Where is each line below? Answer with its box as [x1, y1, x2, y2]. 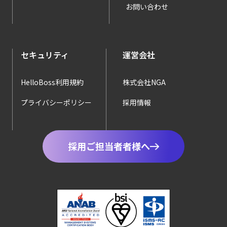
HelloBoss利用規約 [21, 77, 84, 87]
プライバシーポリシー [21, 97, 92, 107]
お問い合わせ [126, 1, 168, 12]
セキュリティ [21, 48, 69, 61]
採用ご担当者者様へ [68, 139, 150, 153]
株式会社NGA [123, 77, 166, 87]
